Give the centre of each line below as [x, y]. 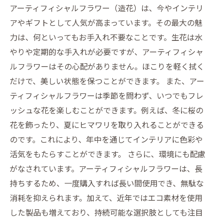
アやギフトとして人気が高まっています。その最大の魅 [106, 22]
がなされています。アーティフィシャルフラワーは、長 [106, 168]
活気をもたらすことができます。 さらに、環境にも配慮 [108, 154]
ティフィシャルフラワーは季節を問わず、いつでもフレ [107, 95]
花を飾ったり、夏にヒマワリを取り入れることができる [107, 125]
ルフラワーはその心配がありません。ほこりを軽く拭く [107, 66]
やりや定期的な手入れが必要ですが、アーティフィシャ [107, 52]
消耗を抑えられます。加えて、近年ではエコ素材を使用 [106, 198]
